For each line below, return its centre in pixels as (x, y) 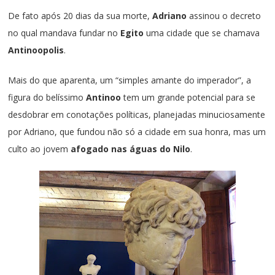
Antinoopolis (36, 50)
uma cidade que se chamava (203, 33)
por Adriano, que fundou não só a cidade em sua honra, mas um (137, 131)
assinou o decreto (225, 15)
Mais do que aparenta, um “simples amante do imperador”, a (130, 80)
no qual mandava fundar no (64, 33)
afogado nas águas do (121, 149)
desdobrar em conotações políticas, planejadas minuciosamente (137, 114)
